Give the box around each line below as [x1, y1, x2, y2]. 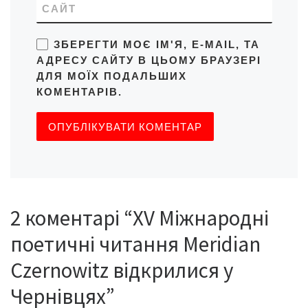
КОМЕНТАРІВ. [36, 85, 122, 98]
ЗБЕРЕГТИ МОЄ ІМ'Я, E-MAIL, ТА [53, 38, 260, 50]
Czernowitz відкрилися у [10, 256, 234, 283]
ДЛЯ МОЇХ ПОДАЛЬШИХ [36, 69, 187, 82]
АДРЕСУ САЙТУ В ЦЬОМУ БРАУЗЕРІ [36, 54, 261, 66]
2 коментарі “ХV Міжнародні [10, 203, 269, 231]
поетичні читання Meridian [10, 230, 261, 257]
